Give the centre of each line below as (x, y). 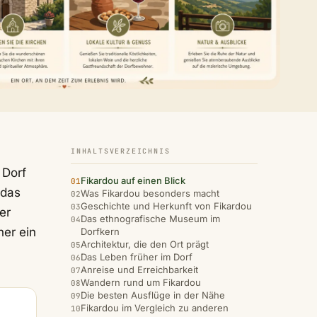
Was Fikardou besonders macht (150, 194)
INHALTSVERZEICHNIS (121, 151)
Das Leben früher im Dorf (137, 257)
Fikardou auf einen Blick (133, 181)
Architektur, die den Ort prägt (145, 244)
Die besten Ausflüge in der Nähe (153, 295)
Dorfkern (100, 232)
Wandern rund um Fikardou (141, 283)
